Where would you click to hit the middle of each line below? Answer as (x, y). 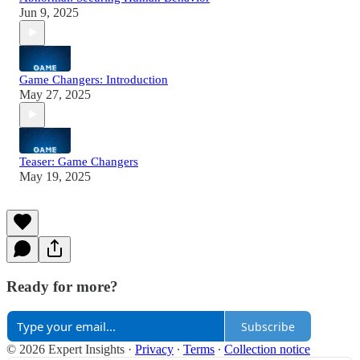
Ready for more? (62, 286)
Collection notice (267, 350)
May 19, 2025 (55, 176)
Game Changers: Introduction (94, 79)
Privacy (154, 350)
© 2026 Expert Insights (65, 350)
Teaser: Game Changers (79, 161)
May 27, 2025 (55, 94)
